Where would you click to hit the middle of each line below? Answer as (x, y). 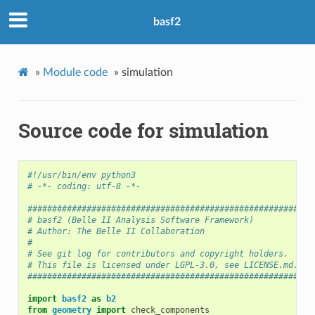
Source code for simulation (143, 130)
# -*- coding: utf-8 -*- (84, 186)
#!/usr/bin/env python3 (81, 175)
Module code (75, 72)
